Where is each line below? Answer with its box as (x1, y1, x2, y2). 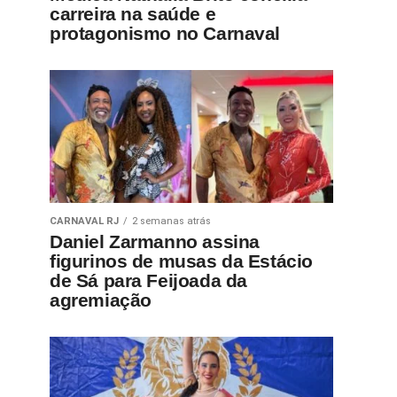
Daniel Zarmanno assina (50, 231, 260, 252)
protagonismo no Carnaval (50, 23, 281, 43)
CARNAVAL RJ (50, 215, 119, 227)
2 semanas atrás (132, 215, 211, 227)
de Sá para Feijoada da (50, 270, 247, 291)
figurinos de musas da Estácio (50, 251, 313, 271)
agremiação (50, 290, 152, 310)
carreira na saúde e (50, 4, 216, 24)
